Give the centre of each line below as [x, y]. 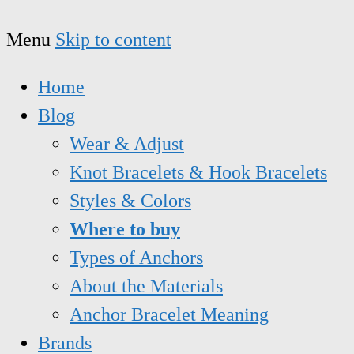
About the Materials [146, 286]
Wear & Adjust [127, 144]
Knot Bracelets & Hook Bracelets [198, 173]
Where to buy [125, 230]
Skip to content [113, 40]
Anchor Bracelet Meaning [169, 315]
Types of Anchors [136, 258]
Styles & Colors [130, 201]
